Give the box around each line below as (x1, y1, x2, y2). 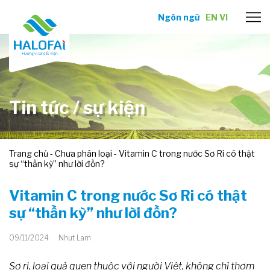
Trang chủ (9, 148, 48, 159)
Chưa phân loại (55, 148, 112, 159)
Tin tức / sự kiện (9, 96, 145, 119)
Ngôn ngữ (158, 11, 199, 22)
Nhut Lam (58, 233, 91, 243)
